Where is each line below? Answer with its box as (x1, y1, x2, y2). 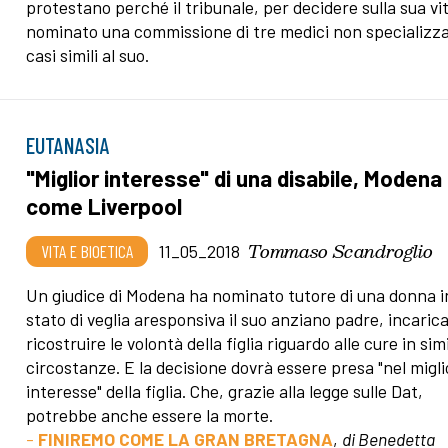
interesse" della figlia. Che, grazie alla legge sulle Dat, (26, 379, 424, 402)
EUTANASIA (26, 131, 111, 158)
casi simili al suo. (26, 43, 150, 66)
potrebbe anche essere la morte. (26, 403, 274, 426)
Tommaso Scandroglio (248, 235, 434, 265)
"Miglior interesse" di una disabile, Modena (26, 163, 443, 192)
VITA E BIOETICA (41, 239, 134, 262)
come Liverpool (26, 191, 183, 220)
